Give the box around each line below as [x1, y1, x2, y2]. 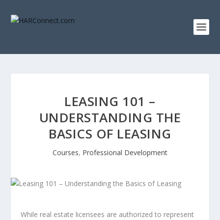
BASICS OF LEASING [49, 125, 171, 142]
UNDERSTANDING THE [39, 109, 181, 126]
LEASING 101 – [64, 92, 156, 110]
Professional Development [82, 148, 167, 157]
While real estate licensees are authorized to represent [21, 210, 194, 219]
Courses [53, 148, 79, 157]
